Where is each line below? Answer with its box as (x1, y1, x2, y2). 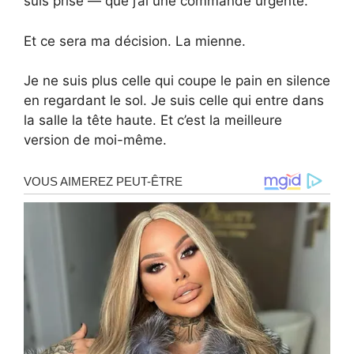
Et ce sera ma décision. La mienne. (24, 32, 246, 49)
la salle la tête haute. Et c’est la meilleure (24, 112, 282, 129)
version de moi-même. (24, 132, 167, 149)
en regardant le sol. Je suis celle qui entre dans (24, 92, 324, 109)
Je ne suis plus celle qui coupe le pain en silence (24, 73, 330, 89)
